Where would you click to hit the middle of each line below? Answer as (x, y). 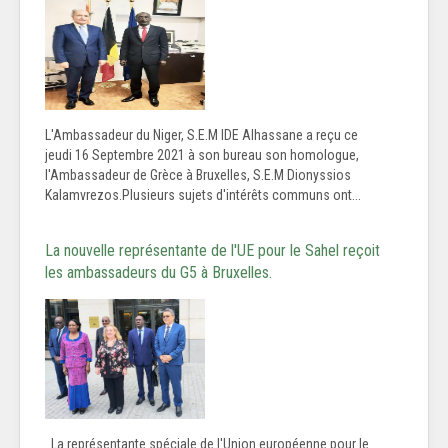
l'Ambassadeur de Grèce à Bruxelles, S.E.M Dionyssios (198, 175)
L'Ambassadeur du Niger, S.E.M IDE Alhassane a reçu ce (201, 135)
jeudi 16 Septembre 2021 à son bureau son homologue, (203, 155)
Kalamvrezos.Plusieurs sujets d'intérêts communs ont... (203, 195)
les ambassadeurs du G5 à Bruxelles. (158, 273)
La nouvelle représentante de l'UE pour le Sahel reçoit (212, 251)
